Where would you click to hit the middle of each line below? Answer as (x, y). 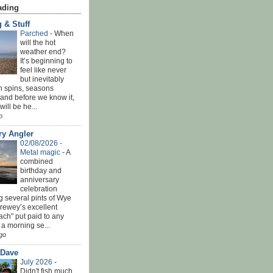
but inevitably (42, 79)
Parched (35, 33)
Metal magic (41, 152)
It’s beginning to (46, 61)
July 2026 (37, 262)
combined (37, 161)
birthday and (41, 170)
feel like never (43, 70)
